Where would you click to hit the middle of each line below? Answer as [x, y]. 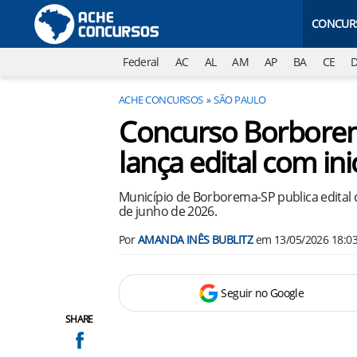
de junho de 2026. [168, 211]
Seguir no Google [263, 293]
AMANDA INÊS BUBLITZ [195, 239]
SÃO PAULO [240, 100]
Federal [141, 62]
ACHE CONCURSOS [161, 100]
